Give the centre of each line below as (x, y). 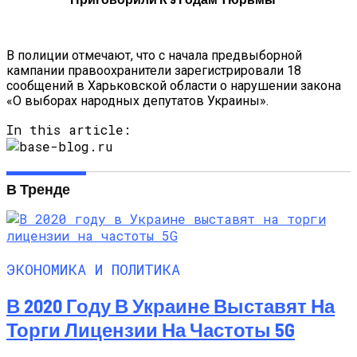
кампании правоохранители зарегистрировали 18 (154, 70)
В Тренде (38, 188)
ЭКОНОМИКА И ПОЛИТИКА (93, 269)
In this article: (69, 129)
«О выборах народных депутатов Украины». (137, 100)
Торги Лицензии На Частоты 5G (151, 330)
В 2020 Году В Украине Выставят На (171, 306)
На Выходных (143, 11)
